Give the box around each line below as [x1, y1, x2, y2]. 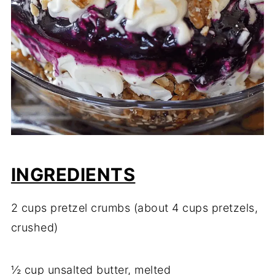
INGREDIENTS [10, 164, 136, 186]
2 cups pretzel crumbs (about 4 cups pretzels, [10, 201, 258, 215]
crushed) [10, 221, 58, 234]
